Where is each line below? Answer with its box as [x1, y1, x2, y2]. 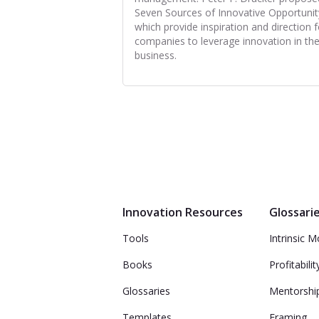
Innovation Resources [122, 204, 243, 220]
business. [135, 48, 177, 62]
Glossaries [122, 284, 170, 298]
